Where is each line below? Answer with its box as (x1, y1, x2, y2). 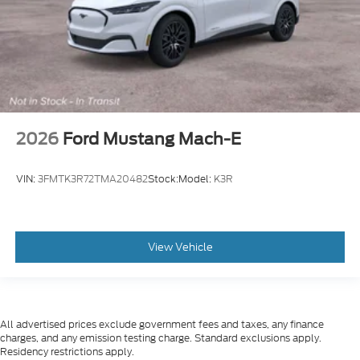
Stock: (148, 171, 178, 186)
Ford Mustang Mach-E (63, 129, 241, 149)
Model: (178, 171, 214, 186)
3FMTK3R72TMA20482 (38, 171, 148, 186)
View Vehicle (147, 239, 213, 255)
